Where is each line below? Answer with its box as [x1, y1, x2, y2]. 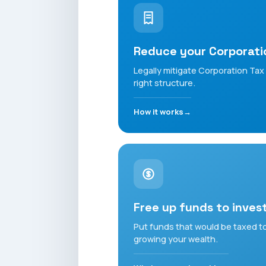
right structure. [134, 77, 196, 89]
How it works [134, 106, 184, 118]
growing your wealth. [134, 233, 218, 245]
